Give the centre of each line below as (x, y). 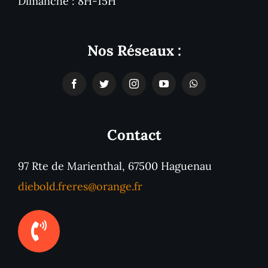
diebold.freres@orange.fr (80, 187)
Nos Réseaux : (134, 51)
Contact (134, 135)
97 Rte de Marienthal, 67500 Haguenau (115, 166)
